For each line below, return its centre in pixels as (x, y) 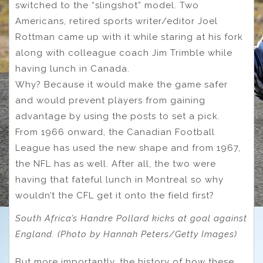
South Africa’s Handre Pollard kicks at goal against (131, 219)
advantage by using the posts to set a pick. (118, 117)
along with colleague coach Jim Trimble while (124, 53)
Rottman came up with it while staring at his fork (129, 37)
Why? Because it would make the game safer (122, 85)
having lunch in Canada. (73, 69)
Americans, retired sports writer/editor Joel (117, 21)
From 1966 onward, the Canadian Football (115, 132)
